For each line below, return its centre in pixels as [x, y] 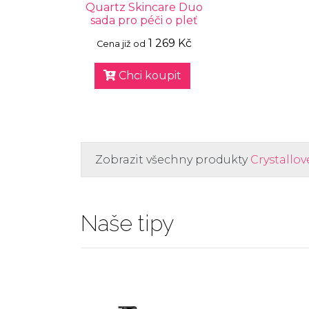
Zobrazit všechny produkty [173, 159]
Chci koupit [149, 75]
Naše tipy [127, 223]
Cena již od [121, 43]
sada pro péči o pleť [144, 20]
